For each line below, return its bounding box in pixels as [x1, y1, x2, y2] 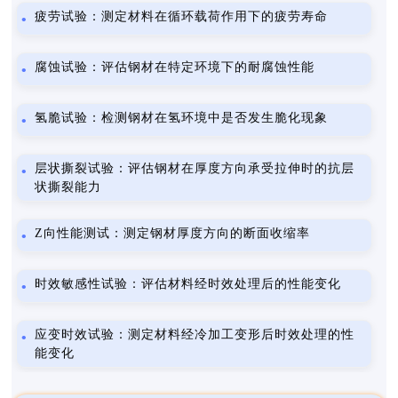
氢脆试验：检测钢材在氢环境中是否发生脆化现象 [35, 111, 329, 124]
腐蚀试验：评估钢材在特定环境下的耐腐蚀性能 [35, 60, 315, 74]
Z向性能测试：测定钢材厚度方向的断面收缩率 [35, 227, 311, 240]
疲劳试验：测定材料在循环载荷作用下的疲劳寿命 [35, 10, 329, 23]
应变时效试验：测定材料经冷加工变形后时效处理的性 [35, 328, 355, 341]
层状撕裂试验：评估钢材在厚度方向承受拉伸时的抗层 [35, 162, 355, 175]
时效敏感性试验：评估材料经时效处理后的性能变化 [35, 277, 342, 291]
